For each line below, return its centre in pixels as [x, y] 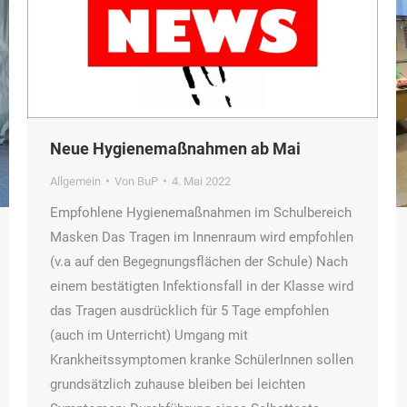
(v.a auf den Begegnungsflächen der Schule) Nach [199, 261]
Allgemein [75, 181]
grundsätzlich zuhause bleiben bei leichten [178, 384]
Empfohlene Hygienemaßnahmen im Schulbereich [201, 212]
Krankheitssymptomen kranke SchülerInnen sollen [202, 359]
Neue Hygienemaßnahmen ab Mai [175, 148]
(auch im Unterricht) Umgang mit [149, 335]
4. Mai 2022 [201, 181]
